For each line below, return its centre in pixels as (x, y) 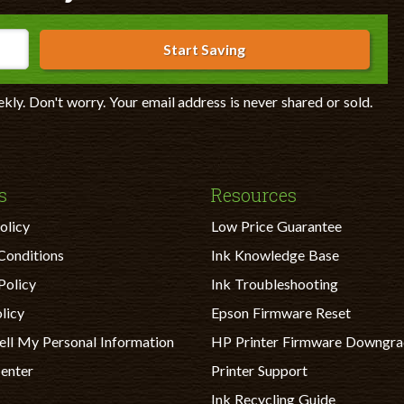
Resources (254, 195)
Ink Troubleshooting (275, 284)
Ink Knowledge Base (275, 255)
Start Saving (205, 49)
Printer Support (259, 371)
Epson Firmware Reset (281, 313)
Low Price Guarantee (276, 226)
